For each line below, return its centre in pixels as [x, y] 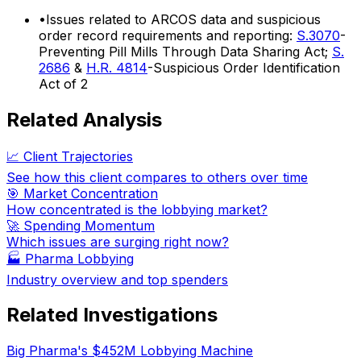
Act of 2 [63, 83]
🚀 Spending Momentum [81, 225]
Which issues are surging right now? [118, 241]
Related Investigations [112, 315]
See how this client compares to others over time [157, 177]
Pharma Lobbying [79, 258]
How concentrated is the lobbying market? [137, 209]
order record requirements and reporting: [168, 35]
